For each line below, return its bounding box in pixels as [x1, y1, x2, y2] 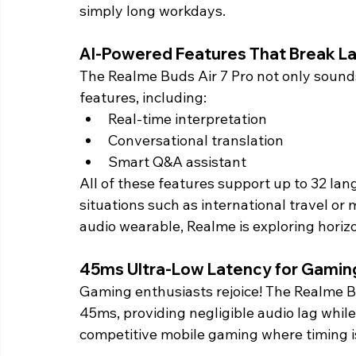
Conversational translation [108, 131, 284, 150]
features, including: [79, 88, 207, 107]
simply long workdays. [79, 2, 229, 21]
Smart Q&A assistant [108, 153, 246, 172]
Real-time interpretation [108, 110, 267, 129]
